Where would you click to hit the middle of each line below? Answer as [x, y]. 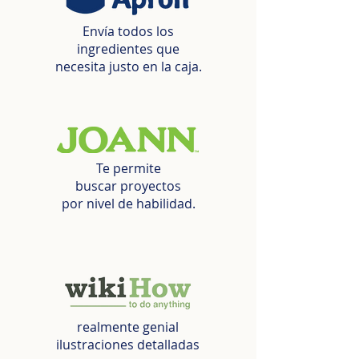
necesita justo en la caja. [128, 67]
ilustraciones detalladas [128, 345]
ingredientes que [128, 49]
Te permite [128, 168]
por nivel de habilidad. [128, 204]
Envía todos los [128, 31]
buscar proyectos [128, 186]
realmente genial [128, 327]
